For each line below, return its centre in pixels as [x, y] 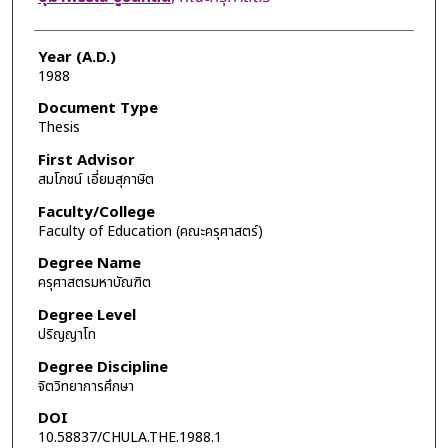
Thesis [58, 128]
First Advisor [86, 161]
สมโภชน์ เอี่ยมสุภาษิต [95, 180]
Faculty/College [96, 212]
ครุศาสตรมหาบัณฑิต [94, 283]
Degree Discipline [102, 367]
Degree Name [89, 264]
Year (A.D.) [76, 57]
